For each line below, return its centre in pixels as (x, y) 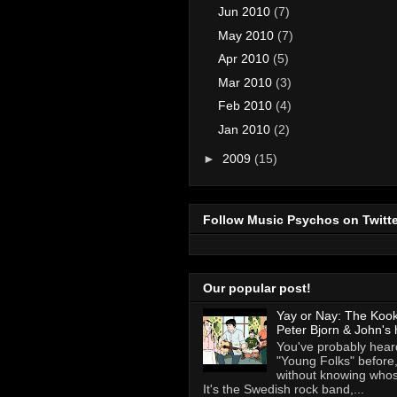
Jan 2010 (245, 129)
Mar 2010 (246, 82)
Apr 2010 (245, 59)
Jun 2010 (245, 12)
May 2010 (247, 35)
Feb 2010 (246, 106)
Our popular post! (257, 288)
